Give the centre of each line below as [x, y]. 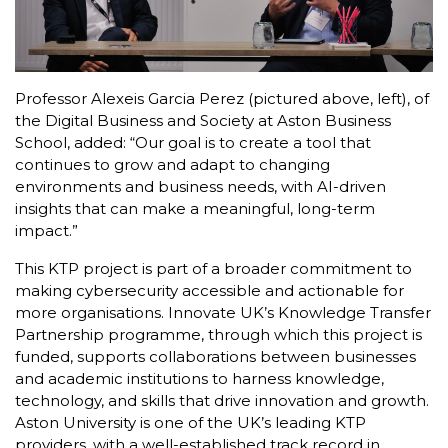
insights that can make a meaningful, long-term [195, 208]
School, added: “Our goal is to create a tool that [193, 142]
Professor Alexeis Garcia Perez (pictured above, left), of [222, 98]
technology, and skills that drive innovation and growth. [222, 400]
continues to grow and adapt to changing [172, 164]
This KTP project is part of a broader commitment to [213, 268]
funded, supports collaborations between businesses [215, 356]
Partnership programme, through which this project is [218, 334]
